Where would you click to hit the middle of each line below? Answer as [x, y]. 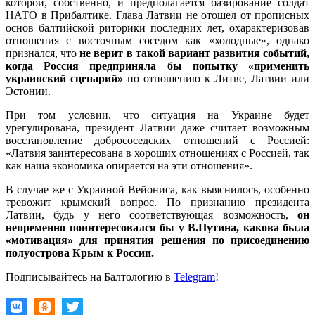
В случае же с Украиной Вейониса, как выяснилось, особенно [157, 189]
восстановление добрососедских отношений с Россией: [157, 140]
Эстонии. [28, 91]
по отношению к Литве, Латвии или [216, 78]
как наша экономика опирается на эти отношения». [129, 165]
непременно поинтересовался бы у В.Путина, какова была [157, 227]
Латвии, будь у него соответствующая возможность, [152, 214]
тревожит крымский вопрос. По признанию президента [157, 202]
